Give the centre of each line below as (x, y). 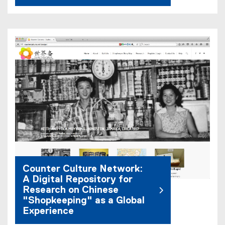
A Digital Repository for (78, 180)
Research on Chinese (71, 190)
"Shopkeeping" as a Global (84, 201)
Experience (48, 211)
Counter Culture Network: (83, 169)
